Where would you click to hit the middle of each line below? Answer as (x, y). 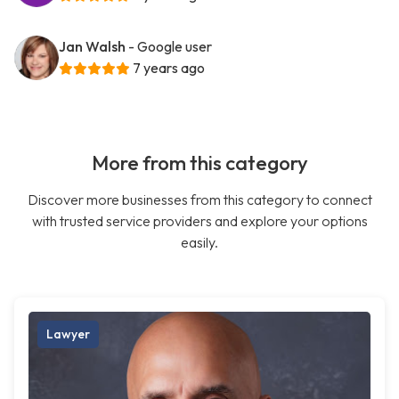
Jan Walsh (92, 47)
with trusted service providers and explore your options (199, 221)
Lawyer (68, 334)
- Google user (170, 47)
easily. (199, 243)
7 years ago (169, 68)
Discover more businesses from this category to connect (199, 200)
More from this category (199, 163)
